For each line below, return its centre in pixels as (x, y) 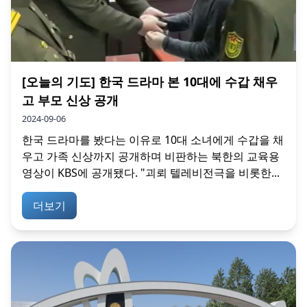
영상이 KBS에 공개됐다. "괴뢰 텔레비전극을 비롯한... (151, 173)
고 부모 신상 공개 (70, 100)
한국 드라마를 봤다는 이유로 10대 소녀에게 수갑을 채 (153, 140)
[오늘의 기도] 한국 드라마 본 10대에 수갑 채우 (150, 82)
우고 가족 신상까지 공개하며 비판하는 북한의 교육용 (151, 157)
